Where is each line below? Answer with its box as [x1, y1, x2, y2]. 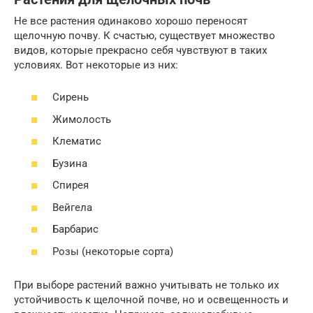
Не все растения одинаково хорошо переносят [14, 14, 247, 27]
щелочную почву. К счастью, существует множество [14, 29, 275, 42]
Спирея [52, 179, 89, 192]
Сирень [52, 91, 89, 104]
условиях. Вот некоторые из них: [14, 58, 178, 71]
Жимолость [52, 112, 111, 126]
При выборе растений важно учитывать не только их [14, 278, 279, 291]
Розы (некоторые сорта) [52, 245, 173, 258]
